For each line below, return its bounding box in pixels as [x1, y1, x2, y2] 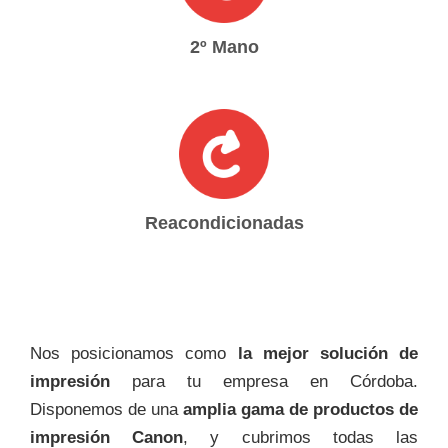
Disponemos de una [30, 399, 183, 419]
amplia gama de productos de [183, 399, 418, 419]
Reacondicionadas [144, 212, 304, 233]
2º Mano [189, 36, 259, 57]
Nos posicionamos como [30, 343, 238, 363]
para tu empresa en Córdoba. [110, 371, 418, 391]
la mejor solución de [237, 343, 418, 363]
